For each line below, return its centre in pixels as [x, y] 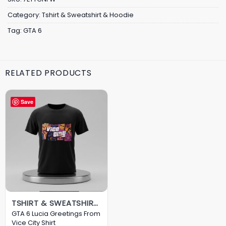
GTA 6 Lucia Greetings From [56, 213]
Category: [25, 15]
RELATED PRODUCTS [48, 73]
